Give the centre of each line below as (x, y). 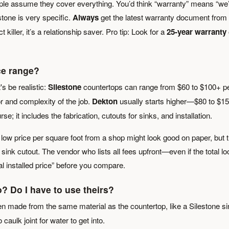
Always (86, 17)
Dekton (105, 101)
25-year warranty (197, 32)
